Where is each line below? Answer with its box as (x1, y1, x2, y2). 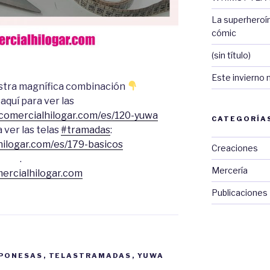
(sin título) (211, 50, 251, 61)
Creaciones (211, 143, 258, 154)
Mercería (211, 165, 248, 176)
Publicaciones (211, 187, 268, 198)
